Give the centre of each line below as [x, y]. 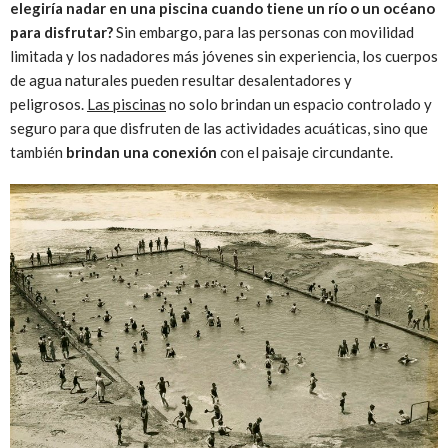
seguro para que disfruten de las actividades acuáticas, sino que [219, 128]
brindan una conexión [141, 152]
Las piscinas [126, 104]
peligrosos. [48, 104]
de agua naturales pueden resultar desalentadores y [181, 80]
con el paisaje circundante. [305, 152]
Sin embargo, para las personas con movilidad [265, 32]
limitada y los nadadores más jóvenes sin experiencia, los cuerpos [224, 56]
